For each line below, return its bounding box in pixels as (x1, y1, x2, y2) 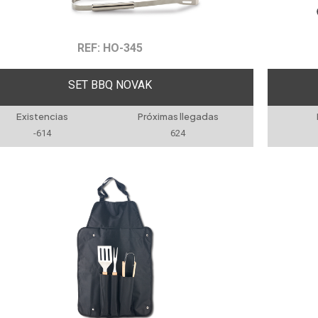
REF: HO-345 (77, 41, 143, 55)
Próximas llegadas (137, 111, 219, 122)
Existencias (16, 111, 69, 122)
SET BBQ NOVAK (68, 77, 153, 92)
